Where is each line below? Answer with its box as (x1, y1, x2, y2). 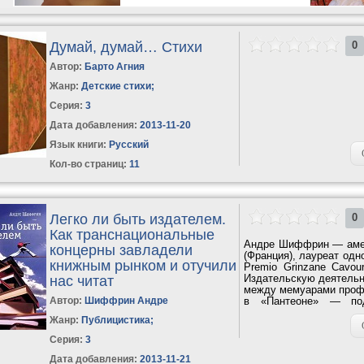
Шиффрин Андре (84, 294, 169, 306)
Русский (106, 138, 149, 150)
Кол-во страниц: (50, 158, 128, 170)
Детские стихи (81, 80, 152, 92)
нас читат (50, 272, 115, 289)
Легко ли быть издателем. (50, 210, 227, 227)
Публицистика (81, 314, 151, 326)
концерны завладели (50, 241, 193, 258)
